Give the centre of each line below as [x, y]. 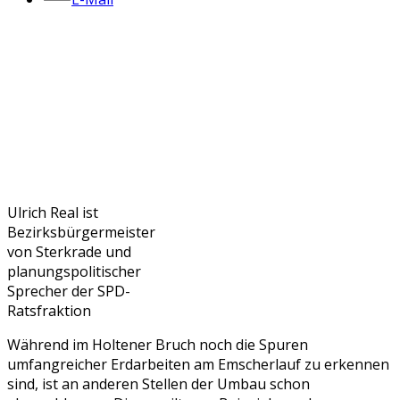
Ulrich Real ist [53, 213]
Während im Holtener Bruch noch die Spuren [158, 345]
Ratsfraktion [49, 311]
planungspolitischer [74, 272]
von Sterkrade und [69, 252]
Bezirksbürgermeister [81, 233]
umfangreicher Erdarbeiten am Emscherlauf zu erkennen [198, 365]
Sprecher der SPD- [69, 292]
